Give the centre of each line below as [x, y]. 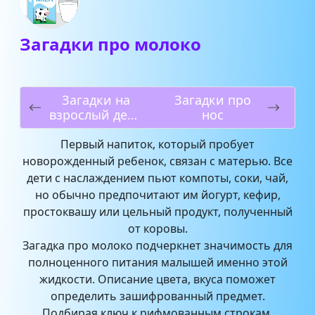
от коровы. [157, 229]
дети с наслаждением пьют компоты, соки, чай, [157, 178]
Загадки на [96, 100]
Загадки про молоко [110, 44]
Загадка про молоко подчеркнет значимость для [157, 245]
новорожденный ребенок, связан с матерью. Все [157, 161]
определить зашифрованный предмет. [157, 296]
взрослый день [96, 115]
